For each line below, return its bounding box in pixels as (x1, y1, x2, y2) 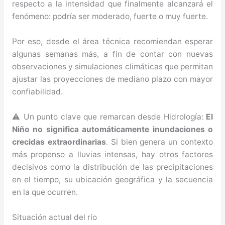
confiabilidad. (12, 87, 63, 97)
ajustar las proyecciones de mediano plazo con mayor (12, 74, 213, 84)
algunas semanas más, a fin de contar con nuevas (12, 49, 213, 59)
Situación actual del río (12, 212, 97, 222)
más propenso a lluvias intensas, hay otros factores (12, 150, 213, 160)
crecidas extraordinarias (12, 137, 106, 147)
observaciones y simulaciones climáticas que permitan (12, 62, 213, 72)
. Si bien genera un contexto (105, 137, 213, 147)
